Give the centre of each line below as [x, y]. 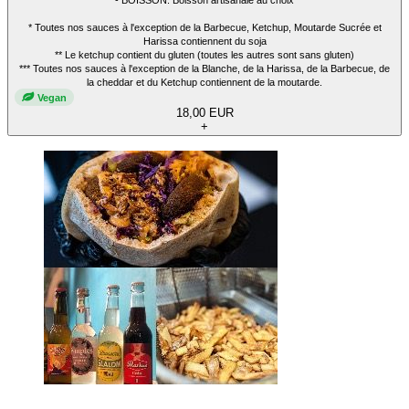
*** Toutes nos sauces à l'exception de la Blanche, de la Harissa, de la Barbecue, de [204, 69]
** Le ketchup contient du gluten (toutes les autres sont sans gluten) [204, 55]
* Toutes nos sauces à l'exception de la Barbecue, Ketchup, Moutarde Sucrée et [204, 28]
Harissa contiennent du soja [204, 42]
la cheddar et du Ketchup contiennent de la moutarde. [204, 83]
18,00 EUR [204, 113]
